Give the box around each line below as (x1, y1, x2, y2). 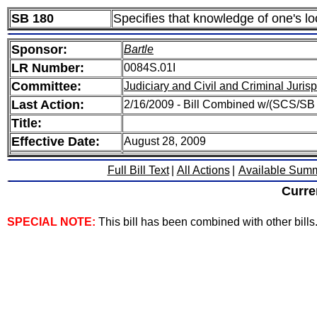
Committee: (11, 79, 81, 93)
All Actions (176, 164, 230, 176)
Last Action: (11, 98, 84, 112)
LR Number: (11, 61, 84, 75)
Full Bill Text (107, 164, 169, 176)
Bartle (124, 43, 154, 55)
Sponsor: (11, 42, 67, 57)
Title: (11, 116, 42, 130)
